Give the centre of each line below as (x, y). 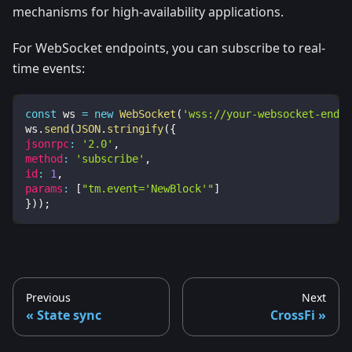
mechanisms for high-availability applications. (148, 12)
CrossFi (293, 315)
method (44, 159)
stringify (135, 129)
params (44, 189)
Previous (48, 298)
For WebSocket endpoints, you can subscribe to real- (169, 48)
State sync (69, 315)
